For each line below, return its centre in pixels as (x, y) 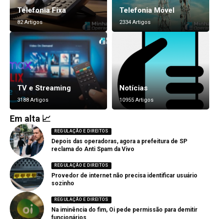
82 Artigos (30, 22)
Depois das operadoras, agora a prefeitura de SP (119, 142)
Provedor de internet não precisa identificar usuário (124, 176)
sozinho (63, 184)
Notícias (133, 88)
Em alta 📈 (30, 119)
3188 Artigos (33, 100)
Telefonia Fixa (42, 11)
